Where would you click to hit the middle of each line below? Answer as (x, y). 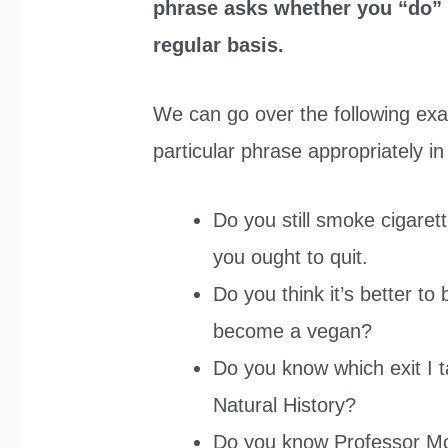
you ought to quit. (291, 256)
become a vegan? (293, 330)
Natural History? (285, 404)
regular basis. (219, 44)
